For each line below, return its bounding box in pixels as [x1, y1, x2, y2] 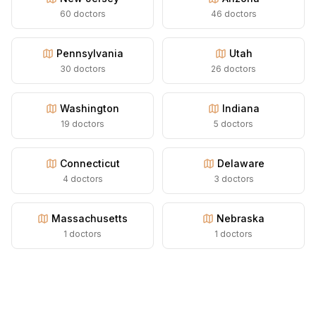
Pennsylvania [56, 47, 123, 59]
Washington [60, 102, 119, 114]
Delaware [217, 157, 265, 169]
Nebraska [217, 212, 265, 224]
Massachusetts [51, 212, 128, 224]
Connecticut [59, 157, 120, 169]
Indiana [221, 102, 260, 114]
